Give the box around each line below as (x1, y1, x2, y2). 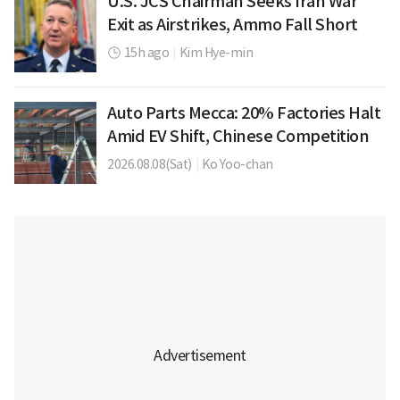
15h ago (123, 44, 169, 61)
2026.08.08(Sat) (107, 155, 192, 172)
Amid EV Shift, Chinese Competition (107, 125, 369, 146)
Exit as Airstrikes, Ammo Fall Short (107, 13, 358, 35)
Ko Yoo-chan (202, 155, 273, 172)
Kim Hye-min (179, 44, 253, 61)
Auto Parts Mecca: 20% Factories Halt (107, 102, 380, 123)
